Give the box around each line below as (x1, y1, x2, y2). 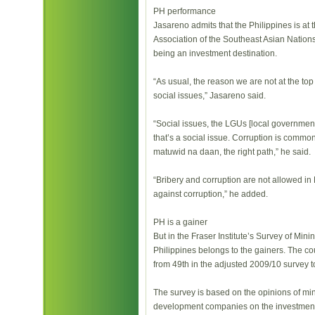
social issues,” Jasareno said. (153, 91, 266, 101)
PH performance (153, 6, 216, 16)
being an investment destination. (153, 49, 277, 58)
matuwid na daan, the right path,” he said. (153, 147, 311, 157)
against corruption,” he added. (153, 189, 268, 199)
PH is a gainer (153, 217, 207, 227)
